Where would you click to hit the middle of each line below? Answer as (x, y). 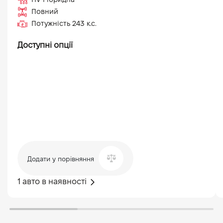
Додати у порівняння (61, 159)
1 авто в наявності (53, 182)
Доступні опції (45, 45)
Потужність (52, 24)
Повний (45, 12)
